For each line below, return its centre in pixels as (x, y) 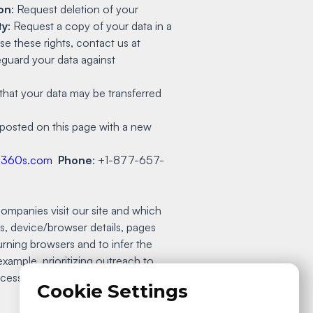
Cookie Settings (112, 291)
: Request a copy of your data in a (90, 26)
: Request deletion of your (75, 9)
